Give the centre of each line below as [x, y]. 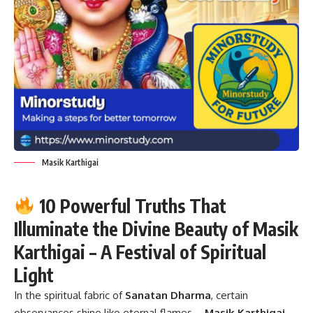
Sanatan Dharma [168, 295]
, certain [230, 295]
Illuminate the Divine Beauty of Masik [156, 228]
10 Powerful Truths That [130, 205]
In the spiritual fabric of [70, 295]
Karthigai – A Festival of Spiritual [140, 252]
